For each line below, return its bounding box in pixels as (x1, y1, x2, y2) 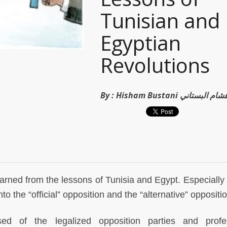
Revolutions (100, 51, 210, 79)
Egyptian (100, 29, 181, 57)
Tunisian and (100, 7, 220, 34)
